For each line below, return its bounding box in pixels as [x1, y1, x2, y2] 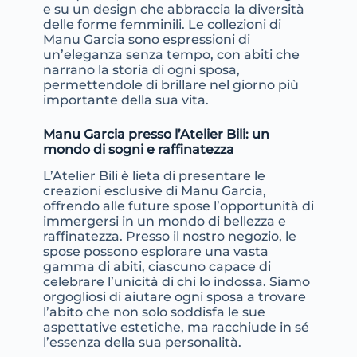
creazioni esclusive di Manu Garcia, [42, 183, 266, 199]
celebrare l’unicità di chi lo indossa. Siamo [42, 274, 310, 290]
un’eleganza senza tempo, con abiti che [42, 46, 300, 62]
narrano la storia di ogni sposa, [42, 61, 240, 77]
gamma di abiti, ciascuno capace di [42, 259, 271, 275]
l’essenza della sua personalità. [42, 335, 241, 351]
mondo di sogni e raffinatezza [42, 141, 234, 157]
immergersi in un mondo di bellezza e [42, 214, 286, 229]
